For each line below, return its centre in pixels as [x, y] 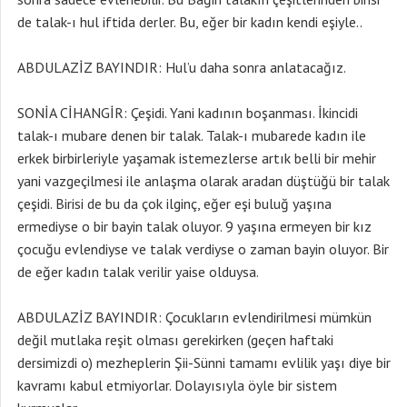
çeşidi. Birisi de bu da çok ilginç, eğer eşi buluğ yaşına [174, 203]
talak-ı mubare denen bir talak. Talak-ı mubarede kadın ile [192, 135]
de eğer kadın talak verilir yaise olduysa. [138, 272]
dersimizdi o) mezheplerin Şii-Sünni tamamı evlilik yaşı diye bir [204, 362]
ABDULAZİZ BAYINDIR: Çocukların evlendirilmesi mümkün [194, 317]
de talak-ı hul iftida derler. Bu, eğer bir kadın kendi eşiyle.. [190, 22]
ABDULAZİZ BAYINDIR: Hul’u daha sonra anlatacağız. [182, 67]
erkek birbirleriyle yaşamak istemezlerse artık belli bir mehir [197, 158]
